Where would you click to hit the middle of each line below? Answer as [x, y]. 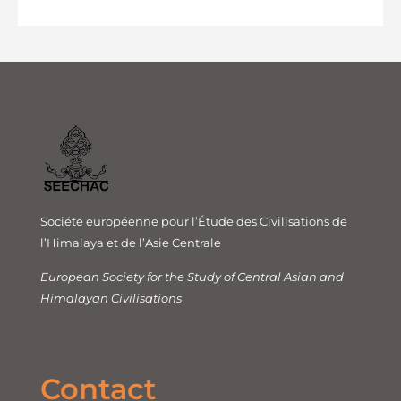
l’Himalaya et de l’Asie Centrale [131, 242]
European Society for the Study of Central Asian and [192, 276]
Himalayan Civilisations [111, 298]
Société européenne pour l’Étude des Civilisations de [194, 221]
